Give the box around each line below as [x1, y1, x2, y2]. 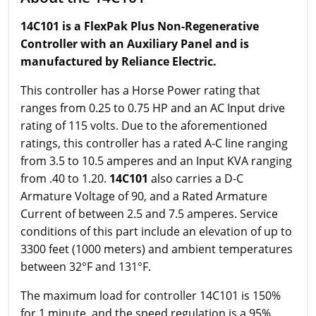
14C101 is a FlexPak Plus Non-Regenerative [20, 18, 259, 34]
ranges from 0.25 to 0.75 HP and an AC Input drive [20, 100, 285, 116]
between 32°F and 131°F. [20, 259, 151, 274]
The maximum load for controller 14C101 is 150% [20, 288, 281, 303]
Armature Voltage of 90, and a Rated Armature [20, 188, 267, 204]
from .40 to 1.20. [20, 171, 109, 186]
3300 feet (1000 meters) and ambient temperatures [20, 241, 293, 257]
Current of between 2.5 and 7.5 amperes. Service [20, 206, 278, 221]
